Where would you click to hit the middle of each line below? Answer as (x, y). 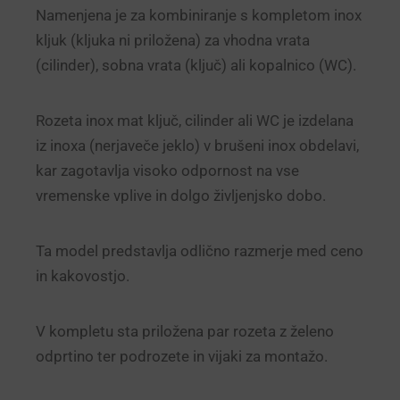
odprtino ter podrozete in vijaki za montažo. (182, 356)
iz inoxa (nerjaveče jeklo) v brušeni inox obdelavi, (197, 145)
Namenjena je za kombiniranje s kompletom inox (199, 15)
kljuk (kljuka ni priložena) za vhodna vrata (173, 40)
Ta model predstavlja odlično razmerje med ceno (200, 250)
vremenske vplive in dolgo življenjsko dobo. (181, 195)
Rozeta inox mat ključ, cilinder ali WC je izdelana (195, 120)
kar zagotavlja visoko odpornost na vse (167, 170)
